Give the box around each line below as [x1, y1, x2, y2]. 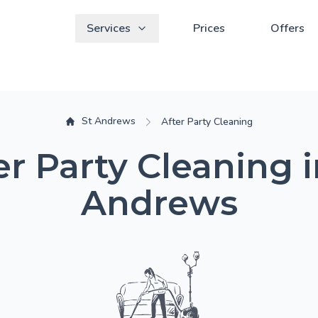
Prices [193, 21, 225, 36]
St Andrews [81, 114, 136, 128]
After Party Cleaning [160, 115, 253, 128]
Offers [270, 21, 305, 36]
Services [87, 21, 131, 36]
